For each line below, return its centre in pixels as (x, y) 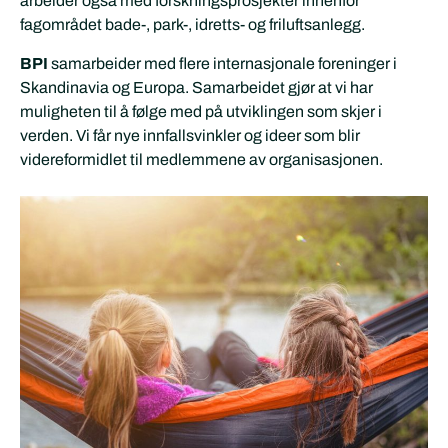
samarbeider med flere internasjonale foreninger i (222, 63)
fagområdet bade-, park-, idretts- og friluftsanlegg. (192, 25)
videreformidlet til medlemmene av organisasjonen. (201, 159)
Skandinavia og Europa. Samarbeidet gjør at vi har (196, 87)
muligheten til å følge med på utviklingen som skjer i (201, 111)
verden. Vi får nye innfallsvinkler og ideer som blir (190, 135)
